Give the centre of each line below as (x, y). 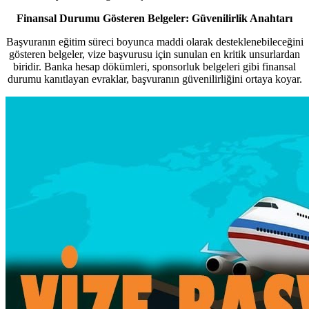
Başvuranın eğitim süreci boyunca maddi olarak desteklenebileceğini (154, 42)
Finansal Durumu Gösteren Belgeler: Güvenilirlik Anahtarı (154, 19)
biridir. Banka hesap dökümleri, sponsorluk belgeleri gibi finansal (154, 67)
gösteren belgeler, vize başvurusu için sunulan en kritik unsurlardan (154, 54)
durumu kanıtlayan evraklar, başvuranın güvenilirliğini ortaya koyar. (154, 79)
